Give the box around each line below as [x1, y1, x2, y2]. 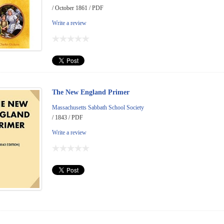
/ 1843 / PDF [52, 114, 83, 121]
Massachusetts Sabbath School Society [52, 104, 144, 111]
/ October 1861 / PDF [52, 4, 103, 12]
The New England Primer [52, 88, 129, 96]
